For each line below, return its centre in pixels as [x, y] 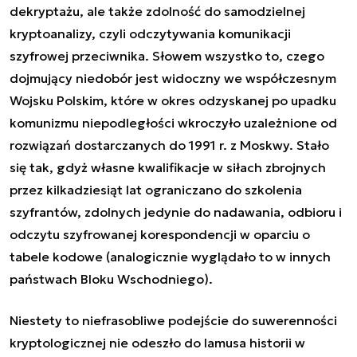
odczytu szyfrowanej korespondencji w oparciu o [160, 235]
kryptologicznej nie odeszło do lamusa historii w [157, 343]
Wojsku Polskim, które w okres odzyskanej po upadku [173, 101]
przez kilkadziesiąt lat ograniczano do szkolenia [156, 190]
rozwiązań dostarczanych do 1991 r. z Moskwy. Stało [169, 145]
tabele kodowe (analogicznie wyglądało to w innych [170, 257]
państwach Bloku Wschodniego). [111, 279]
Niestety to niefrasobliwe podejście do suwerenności [173, 321]
